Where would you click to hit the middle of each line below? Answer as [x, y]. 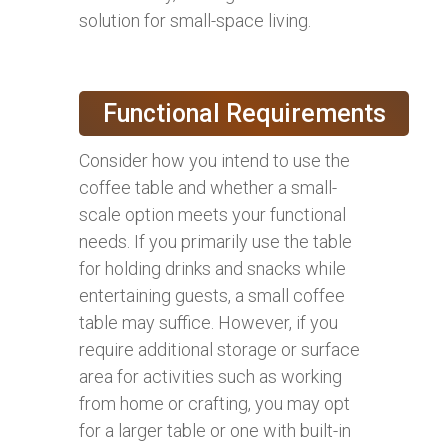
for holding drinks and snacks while [212, 268]
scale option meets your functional [212, 214]
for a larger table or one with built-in [215, 430]
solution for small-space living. [195, 20]
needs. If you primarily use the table [215, 241]
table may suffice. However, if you [208, 322]
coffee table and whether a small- [208, 187]
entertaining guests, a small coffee [212, 295]
